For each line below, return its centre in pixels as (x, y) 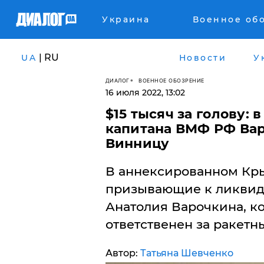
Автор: (123, 253)
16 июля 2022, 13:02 (145, 93)
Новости (202, 57)
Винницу (137, 143)
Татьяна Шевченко (187, 253)
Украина (126, 19)
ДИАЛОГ (117, 80)
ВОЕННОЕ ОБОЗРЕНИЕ (171, 80)
